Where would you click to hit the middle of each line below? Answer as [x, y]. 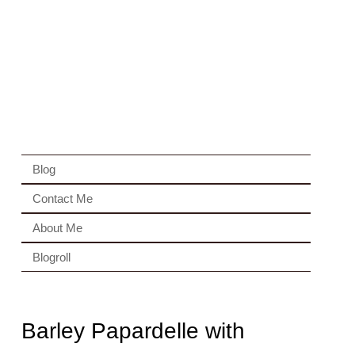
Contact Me [62, 198]
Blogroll [51, 257]
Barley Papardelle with [133, 331]
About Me [57, 228]
